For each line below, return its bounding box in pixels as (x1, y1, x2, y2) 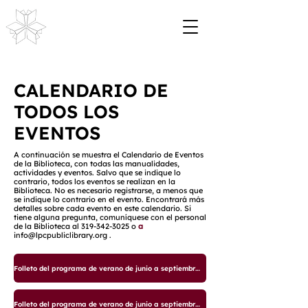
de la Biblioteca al (14, 221, 81, 231)
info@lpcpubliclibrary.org (14, 230, 107, 240)
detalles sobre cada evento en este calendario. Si (14, 203, 191, 213)
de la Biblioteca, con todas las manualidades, (14, 159, 179, 168)
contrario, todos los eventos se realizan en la (14, 177, 175, 186)
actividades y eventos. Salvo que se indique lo (14, 168, 181, 177)
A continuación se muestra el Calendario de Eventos (14, 150, 203, 159)
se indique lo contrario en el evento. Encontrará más (14, 195, 204, 204)
